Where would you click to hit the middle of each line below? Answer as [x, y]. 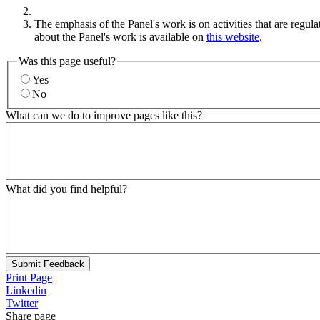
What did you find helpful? [66, 189]
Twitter [22, 303]
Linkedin [26, 290]
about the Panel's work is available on [120, 37]
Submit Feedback [48, 264]
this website [233, 37]
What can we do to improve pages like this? [104, 115]
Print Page [29, 277]
